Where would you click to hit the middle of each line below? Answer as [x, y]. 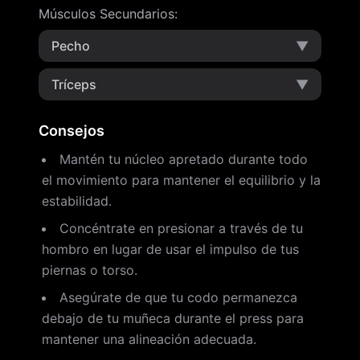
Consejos [72, 131]
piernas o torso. [90, 270]
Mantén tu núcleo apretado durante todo [184, 159]
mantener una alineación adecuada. [149, 339]
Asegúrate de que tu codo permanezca [178, 297]
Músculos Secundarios [106, 14]
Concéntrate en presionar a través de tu [181, 228]
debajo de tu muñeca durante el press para [173, 318]
